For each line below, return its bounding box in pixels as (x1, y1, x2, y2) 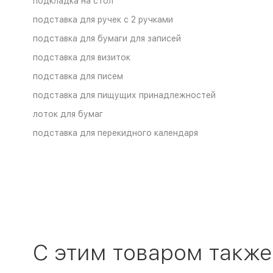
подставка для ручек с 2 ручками (32, 15, 173, 24)
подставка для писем (32, 71, 123, 81)
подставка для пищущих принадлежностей (32, 90, 216, 100)
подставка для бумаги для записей (32, 34, 181, 43)
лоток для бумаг (32, 109, 103, 119)
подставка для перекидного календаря (32, 128, 198, 138)
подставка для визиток (32, 52, 130, 62)
